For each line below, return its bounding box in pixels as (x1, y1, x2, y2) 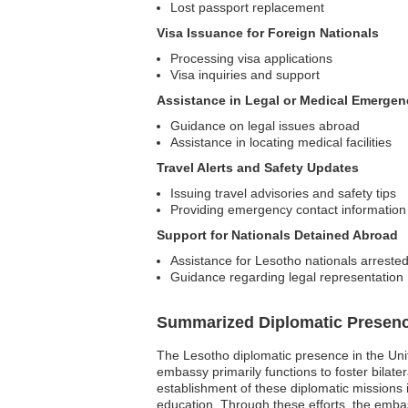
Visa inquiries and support (170, 67, 320, 82)
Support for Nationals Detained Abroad (157, 228, 398, 242)
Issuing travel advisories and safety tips (170, 186, 396, 200)
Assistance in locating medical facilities (170, 135, 392, 149)
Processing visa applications (170, 51, 332, 66)
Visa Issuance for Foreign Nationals (157, 25, 379, 40)
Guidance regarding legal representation (170, 270, 403, 284)
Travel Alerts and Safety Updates (157, 160, 359, 175)
